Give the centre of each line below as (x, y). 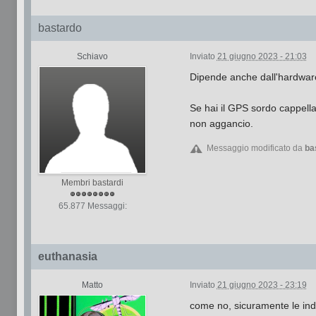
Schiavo (93, 56)
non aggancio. (221, 123)
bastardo (60, 28)
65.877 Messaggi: (92, 206)
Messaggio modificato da (255, 148)
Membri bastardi (93, 183)
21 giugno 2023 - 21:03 (262, 56)
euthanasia (67, 256)
